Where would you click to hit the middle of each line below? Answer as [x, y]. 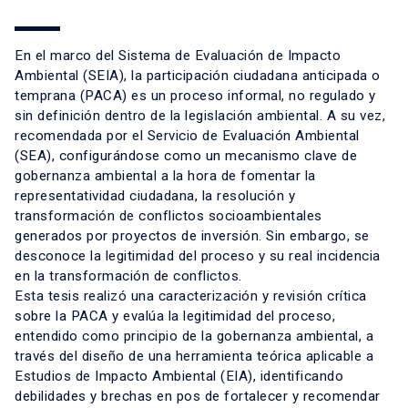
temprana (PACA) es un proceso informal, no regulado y [195, 96]
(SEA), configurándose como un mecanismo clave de [186, 156]
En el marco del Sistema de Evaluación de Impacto [178, 56]
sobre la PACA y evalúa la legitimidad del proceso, [175, 316]
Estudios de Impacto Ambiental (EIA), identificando [179, 377]
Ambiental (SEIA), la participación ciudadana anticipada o [198, 76]
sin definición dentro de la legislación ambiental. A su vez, [200, 116]
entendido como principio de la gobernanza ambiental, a [194, 337]
